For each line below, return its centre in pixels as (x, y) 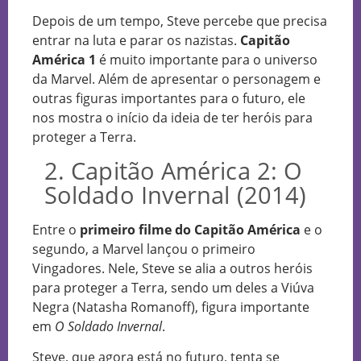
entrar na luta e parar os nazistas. (136, 41)
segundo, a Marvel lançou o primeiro (144, 249)
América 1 (64, 60)
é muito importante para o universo (207, 60)
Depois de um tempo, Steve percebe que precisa (180, 21)
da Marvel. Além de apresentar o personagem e (176, 79)
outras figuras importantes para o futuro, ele (169, 99)
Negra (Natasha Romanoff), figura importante (171, 307)
